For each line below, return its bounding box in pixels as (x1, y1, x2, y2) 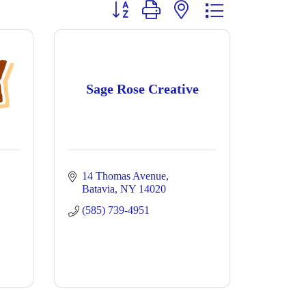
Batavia (82, 183, 115, 195)
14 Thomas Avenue (82, 170, 166, 182)
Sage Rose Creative (85, 81, 199, 96)
